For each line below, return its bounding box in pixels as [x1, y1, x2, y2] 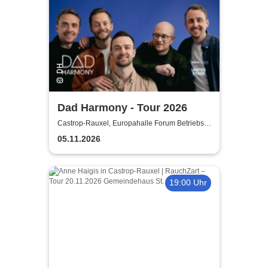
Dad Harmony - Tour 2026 [57, 102, 187, 114]
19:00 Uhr [169, 178, 207, 188]
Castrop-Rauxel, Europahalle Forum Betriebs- [57, 118, 206, 127]
